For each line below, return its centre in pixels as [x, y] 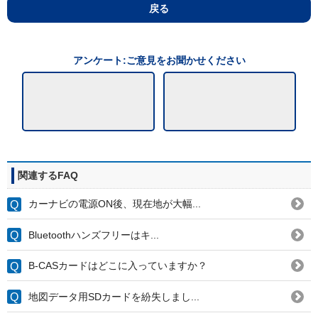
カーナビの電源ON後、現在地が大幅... [115, 204]
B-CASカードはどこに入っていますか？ [118, 266]
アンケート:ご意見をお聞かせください [159, 60]
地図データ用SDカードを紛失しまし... [114, 297]
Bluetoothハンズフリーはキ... [94, 235]
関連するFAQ [48, 175]
